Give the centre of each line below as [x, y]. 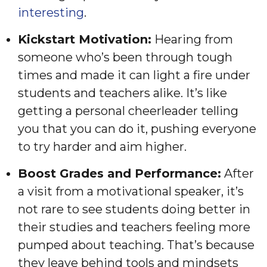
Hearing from [192, 39]
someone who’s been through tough [125, 57]
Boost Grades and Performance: [119, 173]
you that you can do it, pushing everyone [137, 128]
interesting [51, 12]
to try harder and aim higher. [102, 146]
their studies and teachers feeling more [134, 227]
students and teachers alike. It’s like [122, 93]
